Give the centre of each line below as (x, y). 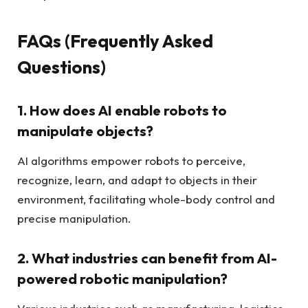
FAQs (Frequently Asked (115, 41)
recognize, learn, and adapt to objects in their (137, 180)
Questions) (62, 67)
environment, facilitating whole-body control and (146, 199)
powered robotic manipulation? (122, 278)
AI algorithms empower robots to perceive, (131, 161)
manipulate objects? (85, 130)
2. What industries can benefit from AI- (147, 257)
